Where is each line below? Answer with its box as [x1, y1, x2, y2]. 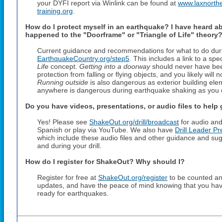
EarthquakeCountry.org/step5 [37, 55, 129, 62]
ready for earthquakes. [37, 189, 109, 197]
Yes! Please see [37, 118, 89, 126]
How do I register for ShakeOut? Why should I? [25, 158, 185, 166]
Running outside [37, 78, 88, 86]
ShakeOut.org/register [98, 173, 167, 181]
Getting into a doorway [79, 62, 150, 70]
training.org [37, 7, 73, 15]
